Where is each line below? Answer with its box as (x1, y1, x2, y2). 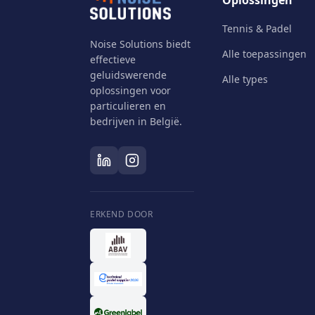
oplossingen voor (90, 84, 171, 97)
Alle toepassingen (222, 47, 307, 60)
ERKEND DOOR (90, 208, 153, 220)
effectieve (90, 53, 136, 66)
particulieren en (90, 99, 166, 112)
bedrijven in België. (90, 115, 182, 128)
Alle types (222, 72, 268, 86)
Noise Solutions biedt (90, 37, 191, 51)
